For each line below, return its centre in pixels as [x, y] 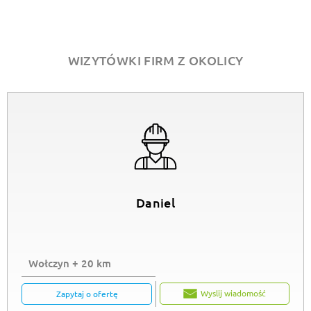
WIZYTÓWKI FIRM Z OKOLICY [155, 60]
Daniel [155, 202]
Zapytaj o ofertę [87, 293]
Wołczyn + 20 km [70, 263]
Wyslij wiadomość [233, 293]
